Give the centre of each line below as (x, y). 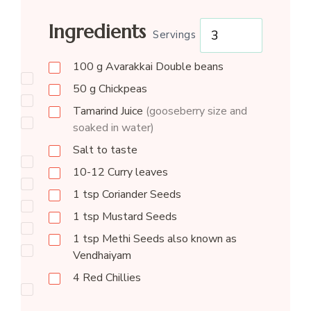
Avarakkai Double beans (163, 66)
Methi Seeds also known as (168, 238)
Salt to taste (105, 150)
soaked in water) (113, 127)
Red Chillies (111, 277)
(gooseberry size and (196, 111)
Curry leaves (137, 172)
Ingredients (97, 32)
